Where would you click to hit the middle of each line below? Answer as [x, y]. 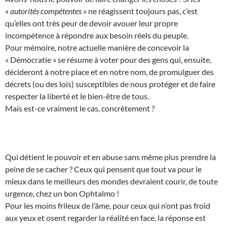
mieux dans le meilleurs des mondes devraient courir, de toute [111, 181]
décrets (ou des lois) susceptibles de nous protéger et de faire [110, 84]
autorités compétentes [46, 11]
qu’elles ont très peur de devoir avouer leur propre [91, 23]
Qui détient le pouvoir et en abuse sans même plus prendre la [110, 157]
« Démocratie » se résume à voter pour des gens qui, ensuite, [108, 59]
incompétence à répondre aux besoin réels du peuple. [97, 35]
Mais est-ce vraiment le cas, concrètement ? [80, 108]
